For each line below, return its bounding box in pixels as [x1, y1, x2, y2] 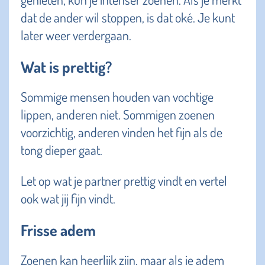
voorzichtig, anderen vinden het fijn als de [21, 124, 222, 141]
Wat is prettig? [21, 57, 112, 77]
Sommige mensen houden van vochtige [21, 88, 214, 105]
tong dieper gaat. [21, 141, 102, 159]
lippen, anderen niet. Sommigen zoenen [21, 106, 215, 123]
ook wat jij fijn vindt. [21, 190, 115, 207]
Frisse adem [21, 220, 96, 240]
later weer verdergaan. [21, 27, 131, 44]
